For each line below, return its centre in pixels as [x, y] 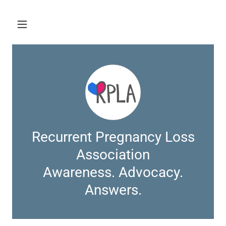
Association [113, 155]
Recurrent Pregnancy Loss [113, 137]
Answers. [113, 190]
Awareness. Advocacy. [113, 172]
